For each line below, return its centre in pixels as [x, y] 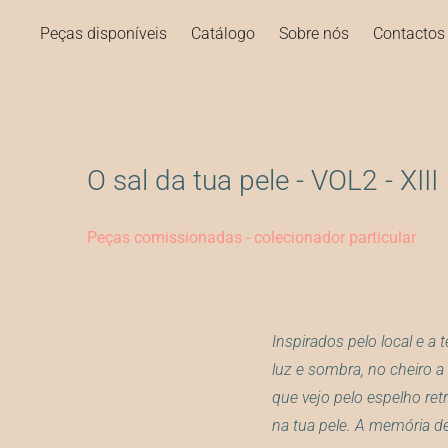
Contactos [409, 32]
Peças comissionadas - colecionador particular [252, 236]
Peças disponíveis [104, 32]
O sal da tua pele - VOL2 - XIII [263, 179]
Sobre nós [314, 32]
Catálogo [223, 32]
